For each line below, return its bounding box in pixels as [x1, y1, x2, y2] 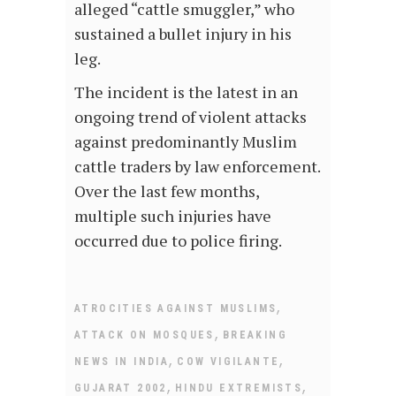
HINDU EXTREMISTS [174, 381, 303, 394]
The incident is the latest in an [74, 80, 298, 103]
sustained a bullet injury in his [74, 22, 292, 44]
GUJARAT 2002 [74, 381, 167, 394]
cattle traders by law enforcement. [74, 155, 320, 177]
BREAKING [222, 328, 288, 341]
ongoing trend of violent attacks [74, 105, 307, 127]
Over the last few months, [74, 179, 259, 202]
